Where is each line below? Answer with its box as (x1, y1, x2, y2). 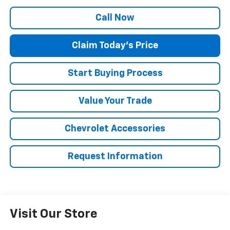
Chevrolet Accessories (65, 124, 165, 133)
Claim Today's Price (72, 41, 158, 50)
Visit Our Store (9, 207, 98, 220)
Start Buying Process (67, 68, 163, 78)
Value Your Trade (78, 96, 152, 106)
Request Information (67, 151, 163, 161)
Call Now (95, 13, 135, 23)
